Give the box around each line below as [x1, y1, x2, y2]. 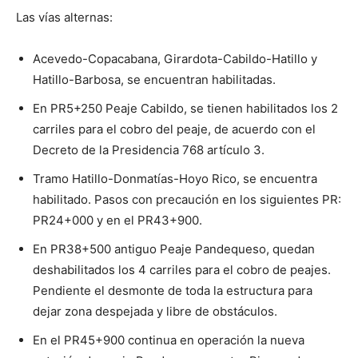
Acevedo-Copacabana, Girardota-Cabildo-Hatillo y [33, 51, 317, 66]
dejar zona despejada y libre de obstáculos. [33, 304, 277, 319]
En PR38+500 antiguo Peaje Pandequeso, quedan [33, 241, 315, 257]
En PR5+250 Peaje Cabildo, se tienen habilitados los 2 [33, 101, 338, 116]
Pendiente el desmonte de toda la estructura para [33, 283, 312, 298]
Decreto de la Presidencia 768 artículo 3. [33, 142, 265, 157]
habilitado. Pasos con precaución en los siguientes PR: [33, 192, 341, 207]
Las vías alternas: [16, 10, 113, 25]
